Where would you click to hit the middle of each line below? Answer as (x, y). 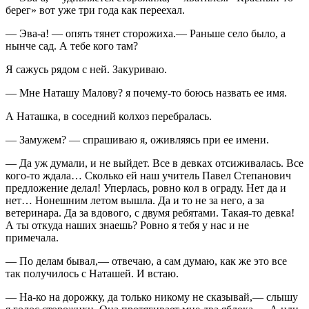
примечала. (32, 237)
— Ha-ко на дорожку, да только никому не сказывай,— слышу (152, 297)
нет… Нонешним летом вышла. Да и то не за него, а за (135, 200)
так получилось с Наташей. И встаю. (92, 273)
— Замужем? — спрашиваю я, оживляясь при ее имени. (137, 139)
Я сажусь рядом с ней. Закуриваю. (86, 69)
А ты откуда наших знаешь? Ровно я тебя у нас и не (127, 225)
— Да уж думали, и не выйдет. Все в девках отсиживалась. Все (154, 163)
